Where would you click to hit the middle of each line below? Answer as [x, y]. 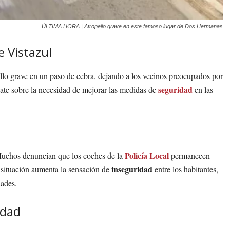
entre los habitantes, [185, 169]
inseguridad [132, 169]
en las [203, 90]
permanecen [189, 156]
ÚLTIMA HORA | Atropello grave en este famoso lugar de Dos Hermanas [132, 26]
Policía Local [147, 156]
